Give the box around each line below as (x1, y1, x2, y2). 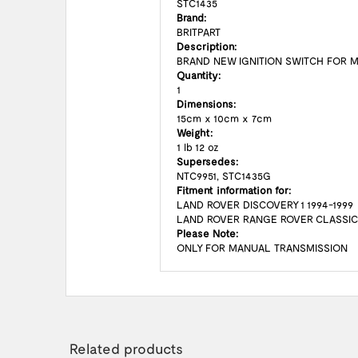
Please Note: (177, 227, 238, 240)
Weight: (177, 126, 213, 139)
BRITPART (177, 26, 223, 38)
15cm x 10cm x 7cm (177, 112, 272, 125)
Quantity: (177, 69, 221, 82)
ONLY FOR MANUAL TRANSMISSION (177, 241, 348, 254)
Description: (177, 40, 237, 53)
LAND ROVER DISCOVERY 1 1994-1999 (177, 198, 356, 211)
